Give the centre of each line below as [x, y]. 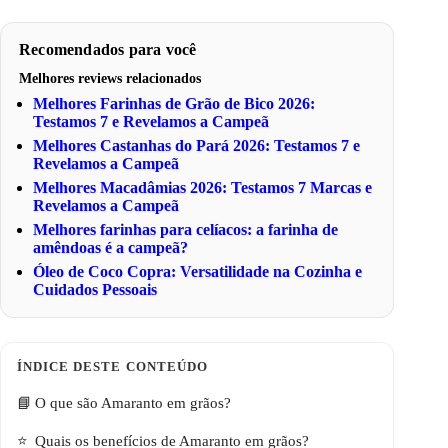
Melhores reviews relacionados [110, 79]
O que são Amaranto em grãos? [133, 403]
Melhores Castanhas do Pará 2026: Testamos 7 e [197, 146]
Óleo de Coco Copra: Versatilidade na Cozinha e [198, 272]
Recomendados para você [108, 50]
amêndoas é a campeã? [111, 248]
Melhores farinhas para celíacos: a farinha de [186, 230]
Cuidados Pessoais [95, 290]
